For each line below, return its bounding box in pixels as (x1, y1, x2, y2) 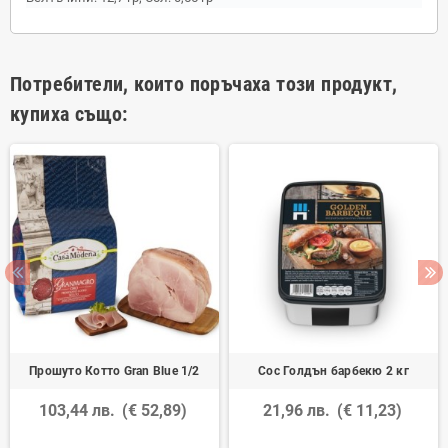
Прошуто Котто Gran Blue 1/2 (29, 363, 200, 378)
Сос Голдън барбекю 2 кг (258, 363, 409, 378)
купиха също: (10, 101, 128, 126)
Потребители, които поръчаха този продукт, (10, 71, 398, 96)
